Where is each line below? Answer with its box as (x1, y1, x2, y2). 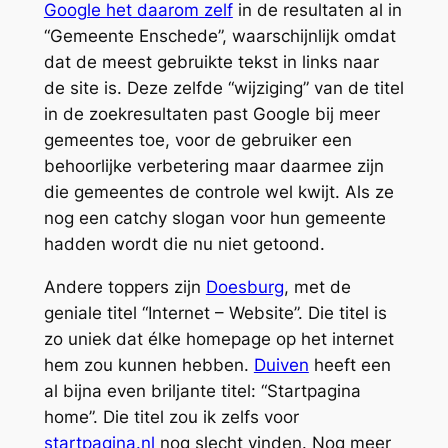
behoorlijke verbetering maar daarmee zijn (43, 155, 384, 176)
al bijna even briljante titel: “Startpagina (43, 380, 361, 401)
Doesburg (205, 276, 284, 297)
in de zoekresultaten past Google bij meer (43, 103, 380, 124)
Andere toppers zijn (43, 276, 206, 297)
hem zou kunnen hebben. (43, 354, 254, 375)
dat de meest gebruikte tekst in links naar (43, 51, 379, 72)
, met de (283, 276, 351, 297)
